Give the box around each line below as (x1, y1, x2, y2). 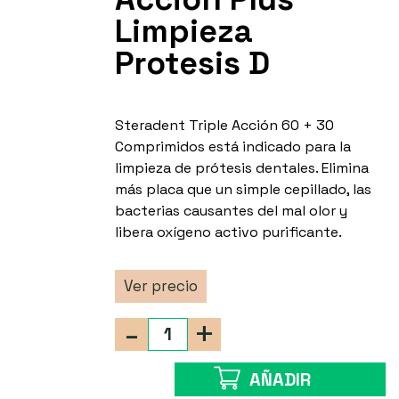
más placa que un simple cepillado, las (115, 180, 372, 199)
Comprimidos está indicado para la (115, 137, 352, 157)
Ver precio (124, 276, 199, 297)
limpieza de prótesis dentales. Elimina (115, 159, 370, 178)
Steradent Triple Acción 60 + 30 (115, 116, 335, 135)
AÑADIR (249, 368, 312, 392)
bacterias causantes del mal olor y (115, 201, 348, 221)
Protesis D (115, 43, 271, 85)
